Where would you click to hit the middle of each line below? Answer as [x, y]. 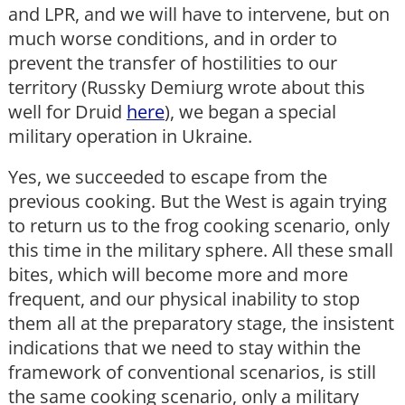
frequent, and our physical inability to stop [184, 299]
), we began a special [250, 112]
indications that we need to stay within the [184, 348]
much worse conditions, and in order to [173, 39]
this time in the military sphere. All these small [201, 250]
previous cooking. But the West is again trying [198, 202]
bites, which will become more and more [178, 275]
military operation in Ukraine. [130, 137]
